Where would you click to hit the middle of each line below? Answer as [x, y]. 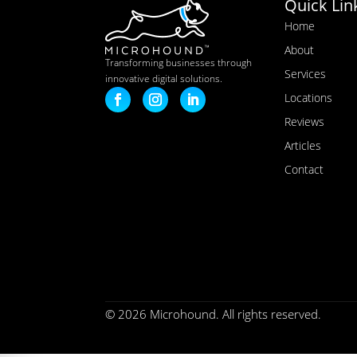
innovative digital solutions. [164, 78]
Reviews [305, 121]
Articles [303, 145]
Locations [309, 97]
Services [306, 73]
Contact [304, 169]
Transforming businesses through [178, 62]
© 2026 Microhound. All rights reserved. [213, 314]
